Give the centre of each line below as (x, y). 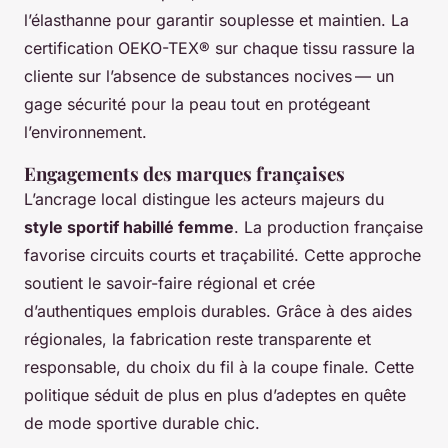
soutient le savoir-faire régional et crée (169, 283)
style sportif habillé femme (129, 227)
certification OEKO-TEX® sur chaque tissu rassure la (219, 48)
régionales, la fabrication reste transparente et (197, 339)
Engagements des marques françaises (184, 174)
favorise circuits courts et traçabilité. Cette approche (222, 255)
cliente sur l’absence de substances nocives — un (209, 76)
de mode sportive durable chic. (142, 423)
